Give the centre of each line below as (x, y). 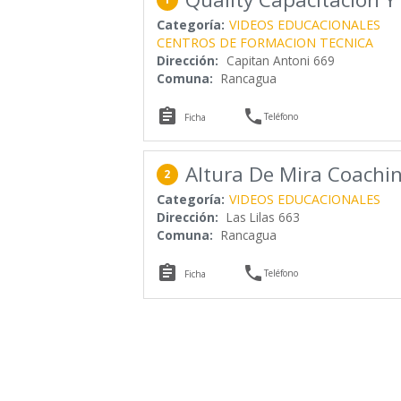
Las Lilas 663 (263, 217)
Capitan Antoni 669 (280, 60)
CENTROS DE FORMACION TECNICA (264, 42)
